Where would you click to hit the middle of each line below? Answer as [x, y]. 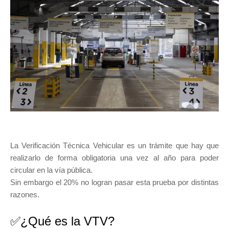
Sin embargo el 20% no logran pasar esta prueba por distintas [114, 182]
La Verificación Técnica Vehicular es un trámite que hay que [114, 145]
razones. [26, 194]
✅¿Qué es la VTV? [62, 221]
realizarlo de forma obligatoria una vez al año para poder [114, 157]
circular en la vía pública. [52, 170]
